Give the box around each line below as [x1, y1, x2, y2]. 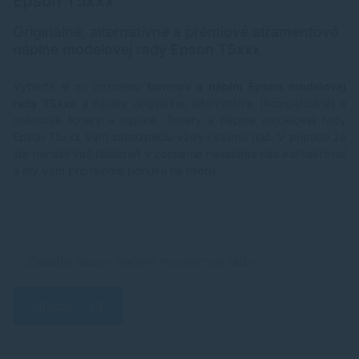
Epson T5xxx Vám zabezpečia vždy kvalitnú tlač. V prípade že [13, 130, 346, 143]
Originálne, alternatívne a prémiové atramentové [13, 23, 338, 40]
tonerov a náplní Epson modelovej [147, 79, 346, 93]
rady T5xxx [13, 96, 82, 110]
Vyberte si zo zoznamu [13, 79, 147, 93]
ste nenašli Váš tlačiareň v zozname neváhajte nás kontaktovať [13, 147, 346, 160]
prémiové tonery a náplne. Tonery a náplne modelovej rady [13, 113, 346, 127]
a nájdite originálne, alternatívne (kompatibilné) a [81, 96, 347, 110]
